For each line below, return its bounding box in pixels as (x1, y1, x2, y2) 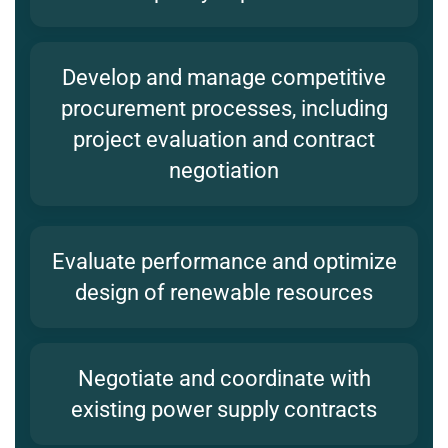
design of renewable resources (75, 280, 373, 306)
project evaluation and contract (73, 127, 375, 153)
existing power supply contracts (71, 397, 377, 423)
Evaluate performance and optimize (51, 249, 397, 275)
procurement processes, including (60, 96, 388, 122)
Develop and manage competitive (62, 65, 386, 91)
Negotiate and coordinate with (77, 366, 371, 392)
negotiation (169, 158, 279, 184)
